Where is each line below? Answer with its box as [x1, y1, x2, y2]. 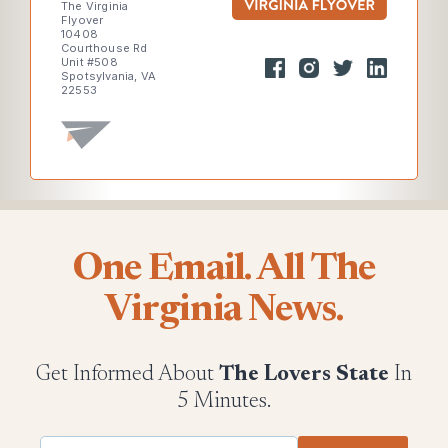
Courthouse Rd [61, 41, 148, 55]
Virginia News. [105, 292, 343, 330]
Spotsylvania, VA [61, 69, 157, 83]
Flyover [61, 13, 104, 27]
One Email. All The [72, 251, 376, 289]
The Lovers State [219, 364, 389, 386]
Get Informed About [36, 364, 219, 386]
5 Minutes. [177, 391, 271, 413]
